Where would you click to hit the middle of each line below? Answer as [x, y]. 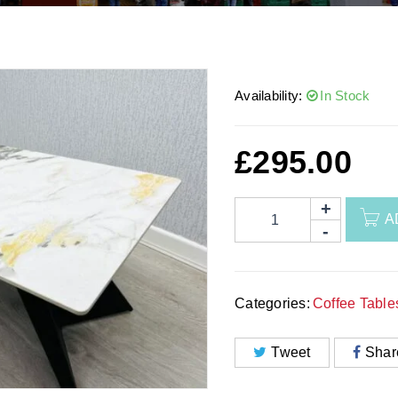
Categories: [272, 303]
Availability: [269, 96]
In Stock [345, 96]
